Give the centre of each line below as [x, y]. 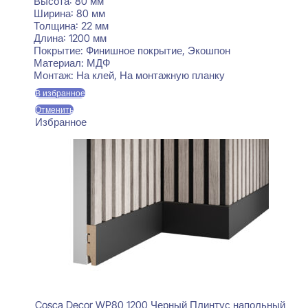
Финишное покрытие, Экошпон [158, 51]
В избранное [60, 93]
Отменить [54, 110]
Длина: [51, 38]
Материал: [60, 63]
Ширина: [55, 14]
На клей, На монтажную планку [150, 76]
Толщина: [57, 26]
